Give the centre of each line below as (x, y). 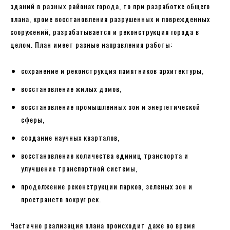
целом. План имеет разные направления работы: (91, 44)
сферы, (33, 119)
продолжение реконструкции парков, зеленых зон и (107, 186)
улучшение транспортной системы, (79, 168)
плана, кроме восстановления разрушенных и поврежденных (110, 18)
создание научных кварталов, (70, 137)
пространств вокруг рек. (61, 199)
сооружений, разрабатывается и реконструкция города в (105, 31)
